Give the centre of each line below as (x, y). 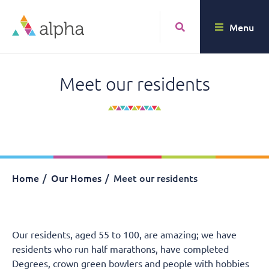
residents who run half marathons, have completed (120, 249)
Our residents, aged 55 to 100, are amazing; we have (124, 234)
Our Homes (76, 178)
